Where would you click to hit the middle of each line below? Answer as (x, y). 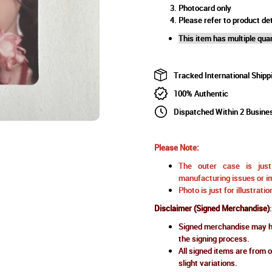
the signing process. (214, 238)
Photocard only (205, 8)
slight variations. (208, 263)
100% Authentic (201, 93)
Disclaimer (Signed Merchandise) (212, 208)
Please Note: (176, 147)
